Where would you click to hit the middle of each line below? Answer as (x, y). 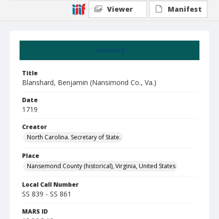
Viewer (120, 9)
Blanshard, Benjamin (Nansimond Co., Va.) (89, 82)
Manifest (185, 9)
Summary (109, 50)
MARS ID (35, 211)
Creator (34, 127)
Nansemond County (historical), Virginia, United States (101, 166)
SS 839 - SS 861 (47, 194)
